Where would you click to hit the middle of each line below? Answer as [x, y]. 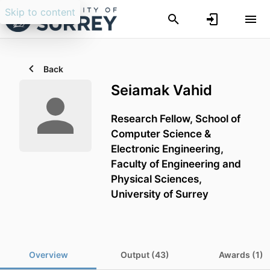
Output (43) [145, 255]
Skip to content [40, 12]
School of [218, 119]
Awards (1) [241, 255]
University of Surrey [160, 194]
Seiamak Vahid [162, 90]
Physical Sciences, [156, 179]
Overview [48, 255]
